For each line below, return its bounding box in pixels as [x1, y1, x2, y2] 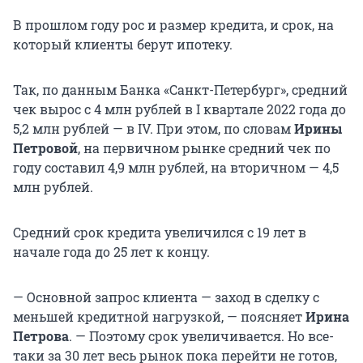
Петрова [13, 327, 69, 345]
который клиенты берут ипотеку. [13, 36, 233, 53]
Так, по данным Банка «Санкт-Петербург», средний [13, 81, 348, 99]
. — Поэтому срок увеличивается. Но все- [69, 327, 334, 345]
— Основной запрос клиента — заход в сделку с [13, 288, 319, 306]
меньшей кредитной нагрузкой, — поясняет [13, 308, 305, 326]
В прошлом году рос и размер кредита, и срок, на [13, 16, 334, 34]
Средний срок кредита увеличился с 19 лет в [13, 224, 306, 241]
